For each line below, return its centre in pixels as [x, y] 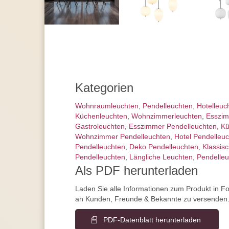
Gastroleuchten [100, 127]
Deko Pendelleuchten [164, 147]
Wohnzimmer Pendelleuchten [123, 137]
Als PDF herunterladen [136, 171]
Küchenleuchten [101, 116]
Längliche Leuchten [161, 157]
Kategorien [104, 88]
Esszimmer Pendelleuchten [173, 127]
